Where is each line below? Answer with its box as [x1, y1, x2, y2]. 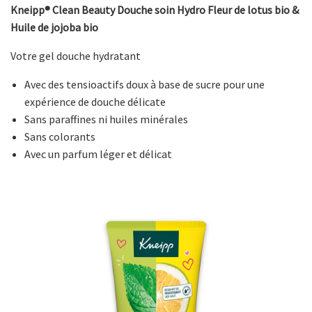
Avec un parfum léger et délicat [24, 146, 174, 161]
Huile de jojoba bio [10, 19, 100, 34]
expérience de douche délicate [24, 94, 166, 109]
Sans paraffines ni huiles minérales [24, 111, 188, 126]
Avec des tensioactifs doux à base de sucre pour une [24, 77, 265, 91]
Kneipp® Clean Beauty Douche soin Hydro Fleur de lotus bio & [10, 2, 299, 17]
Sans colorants [24, 129, 95, 143]
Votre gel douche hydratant [10, 48, 141, 63]
